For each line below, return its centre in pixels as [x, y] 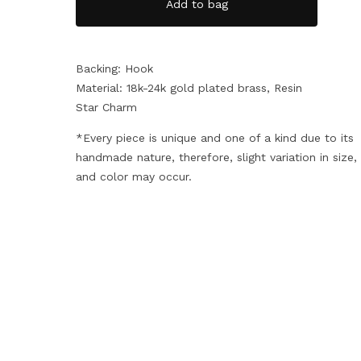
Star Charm [107, 107]
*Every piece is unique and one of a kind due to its [215, 138]
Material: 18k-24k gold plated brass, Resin [189, 88]
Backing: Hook [115, 68]
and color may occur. [134, 176]
